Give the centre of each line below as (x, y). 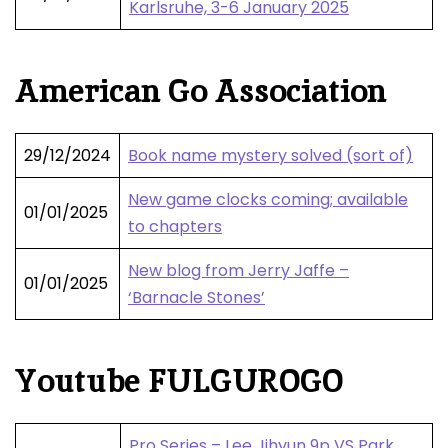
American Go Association (200, 91)
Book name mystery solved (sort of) (270, 156)
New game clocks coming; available (268, 200)
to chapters (175, 227)
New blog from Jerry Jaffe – (238, 271)
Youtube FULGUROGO (179, 381)
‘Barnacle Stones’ (196, 298)
